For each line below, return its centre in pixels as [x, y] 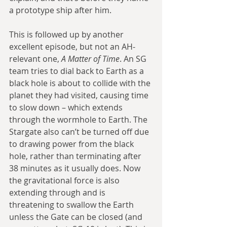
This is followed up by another [67, 35]
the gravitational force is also [65, 181]
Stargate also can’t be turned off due [80, 132]
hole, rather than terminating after [76, 156]
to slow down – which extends [67, 108]
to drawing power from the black [72, 144]
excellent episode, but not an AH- [72, 47]
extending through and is [58, 193]
